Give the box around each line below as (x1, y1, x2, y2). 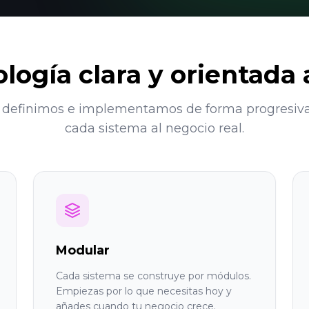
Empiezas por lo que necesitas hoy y (56, 285, 232, 297)
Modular (56, 243, 110, 258)
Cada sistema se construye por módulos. (56, 270, 251, 282)
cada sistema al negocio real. (65, 121, 244, 136)
